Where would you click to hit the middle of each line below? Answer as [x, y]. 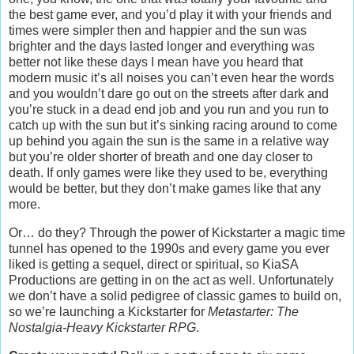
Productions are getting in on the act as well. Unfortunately [171, 281]
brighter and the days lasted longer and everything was [162, 47]
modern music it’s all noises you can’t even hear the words [171, 78]
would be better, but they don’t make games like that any [165, 189]
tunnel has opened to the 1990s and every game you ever [169, 249]
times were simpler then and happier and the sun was [158, 31]
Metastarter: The [253, 312]
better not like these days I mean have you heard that [156, 62]
